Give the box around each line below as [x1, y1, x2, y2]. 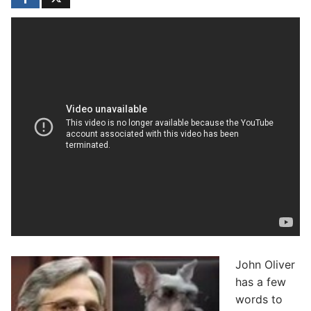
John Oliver [235, 258, 299, 272]
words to [235, 292, 283, 307]
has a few [235, 275, 286, 289]
